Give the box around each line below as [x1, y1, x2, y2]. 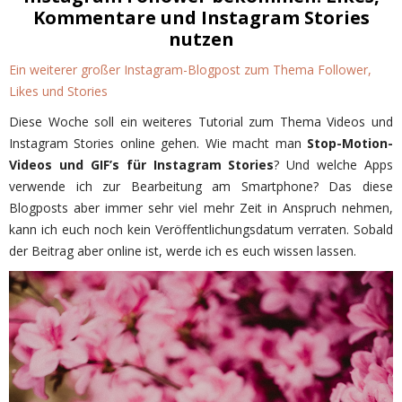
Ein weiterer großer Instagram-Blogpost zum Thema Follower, [9, 61, 371, 79]
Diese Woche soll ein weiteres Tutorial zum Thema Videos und [9, 113, 393, 131]
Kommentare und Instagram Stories [32, 5, 370, 31]
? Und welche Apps [274, 156, 393, 174]
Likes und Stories [9, 83, 108, 100]
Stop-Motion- [307, 135, 393, 153]
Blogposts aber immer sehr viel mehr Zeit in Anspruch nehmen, [9, 199, 393, 217]
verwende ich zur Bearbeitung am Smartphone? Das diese [9, 178, 393, 196]
